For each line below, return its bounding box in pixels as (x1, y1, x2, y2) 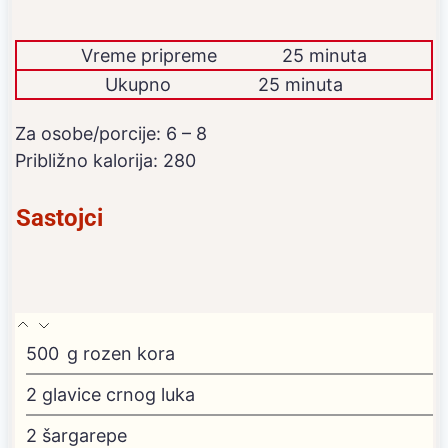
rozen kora (83, 342, 175, 364)
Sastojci (16, 203, 103, 232)
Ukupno (104, 73, 171, 95)
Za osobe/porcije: (15, 122, 166, 144)
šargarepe (42, 424, 127, 446)
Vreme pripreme (81, 44, 218, 66)
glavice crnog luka (42, 383, 195, 405)
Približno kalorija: (15, 149, 163, 171)
